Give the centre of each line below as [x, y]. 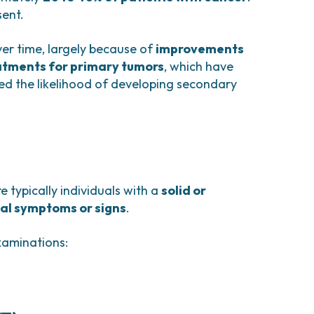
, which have [199, 66]
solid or [184, 190]
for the [202, 299]
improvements [200, 49]
